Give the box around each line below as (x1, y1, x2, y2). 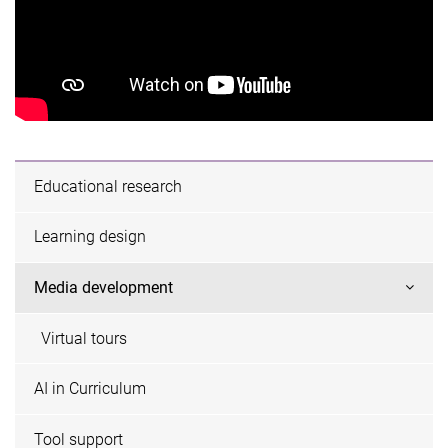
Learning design (34, 227, 147, 247)
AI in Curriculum (34, 379, 147, 399)
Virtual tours (40, 328, 127, 348)
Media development (34, 277, 174, 297)
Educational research (34, 176, 183, 196)
